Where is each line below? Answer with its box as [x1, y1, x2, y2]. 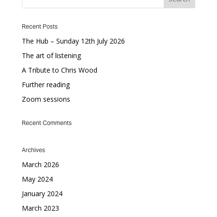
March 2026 [21, 160, 59, 169]
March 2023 [21, 203, 59, 213]
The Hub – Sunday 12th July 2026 [21, 36, 125, 46]
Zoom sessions [21, 94, 70, 104]
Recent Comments [21, 119, 72, 126]
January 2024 [21, 189, 62, 198]
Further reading [21, 80, 70, 89]
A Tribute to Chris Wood [21, 65, 97, 75]
